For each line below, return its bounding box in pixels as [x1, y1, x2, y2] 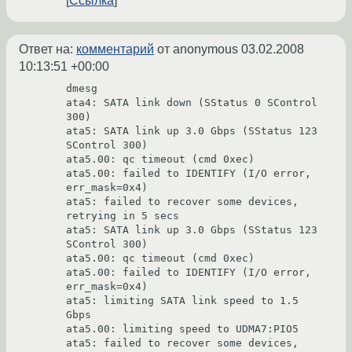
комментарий [76, 42, 154, 57]
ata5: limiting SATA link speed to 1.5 [66, 295, 299, 307]
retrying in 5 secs [66, 210, 179, 222]
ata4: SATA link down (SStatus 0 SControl [66, 97, 317, 109]
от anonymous [154, 42, 241, 57]
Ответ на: [19, 42, 76, 57]
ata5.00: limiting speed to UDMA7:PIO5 [66, 323, 299, 335]
